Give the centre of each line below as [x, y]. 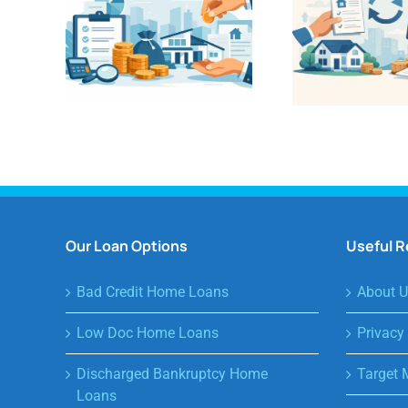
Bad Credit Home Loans [153, 291]
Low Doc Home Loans [148, 332]
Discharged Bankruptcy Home [172, 373]
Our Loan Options [127, 245]
